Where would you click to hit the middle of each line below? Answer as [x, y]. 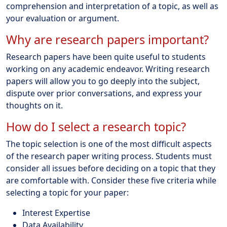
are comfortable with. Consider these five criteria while [111, 180]
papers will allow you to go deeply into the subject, [103, 81]
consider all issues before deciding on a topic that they [111, 168]
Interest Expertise [56, 213]
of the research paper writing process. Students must [109, 156]
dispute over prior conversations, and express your [104, 93]
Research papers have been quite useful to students [106, 56]
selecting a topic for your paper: [67, 192]
